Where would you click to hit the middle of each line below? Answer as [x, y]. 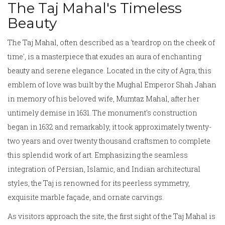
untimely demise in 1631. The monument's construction [102, 113]
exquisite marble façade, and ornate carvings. [86, 197]
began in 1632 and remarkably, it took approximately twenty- [109, 127]
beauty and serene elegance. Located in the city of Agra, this [109, 71]
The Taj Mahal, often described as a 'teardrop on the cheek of [111, 43]
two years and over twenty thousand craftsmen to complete [109, 141]
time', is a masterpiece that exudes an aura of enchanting [104, 57]
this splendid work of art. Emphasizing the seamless [98, 155]
